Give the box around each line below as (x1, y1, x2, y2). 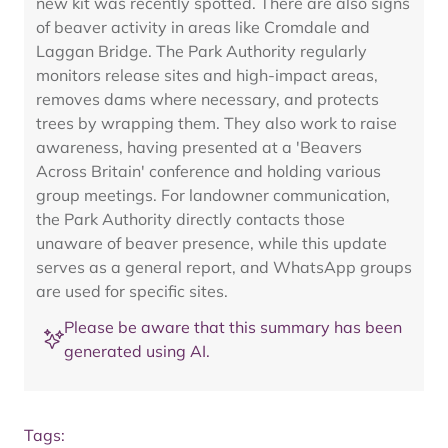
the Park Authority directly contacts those (36, 209, 345, 229)
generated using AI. (64, 341, 210, 361)
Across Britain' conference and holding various (36, 161, 381, 181)
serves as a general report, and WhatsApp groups (36, 257, 412, 277)
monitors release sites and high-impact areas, (36, 65, 378, 85)
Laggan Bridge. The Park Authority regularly (36, 41, 367, 61)
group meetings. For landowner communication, (36, 185, 390, 205)
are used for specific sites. (36, 281, 228, 301)
